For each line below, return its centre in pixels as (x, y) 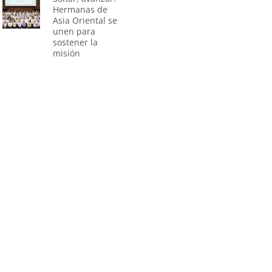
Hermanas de (80, 9)
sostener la (76, 42)
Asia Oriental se (85, 20)
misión (67, 53)
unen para (74, 31)
